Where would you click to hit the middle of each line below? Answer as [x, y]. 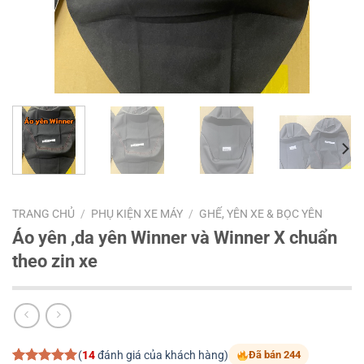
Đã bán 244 [274, 355]
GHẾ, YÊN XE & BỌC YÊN [261, 213]
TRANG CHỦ [43, 213]
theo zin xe [55, 260]
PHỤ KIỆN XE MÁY [137, 213]
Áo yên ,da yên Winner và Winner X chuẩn [175, 237]
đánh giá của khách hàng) [161, 355]
